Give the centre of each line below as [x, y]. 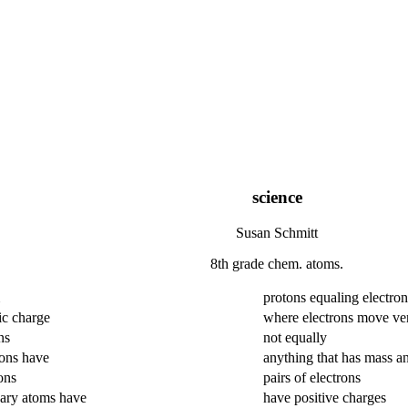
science [277, 197]
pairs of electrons [311, 377]
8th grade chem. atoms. [277, 263]
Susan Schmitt [277, 232]
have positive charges [324, 397]
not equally [295, 337]
